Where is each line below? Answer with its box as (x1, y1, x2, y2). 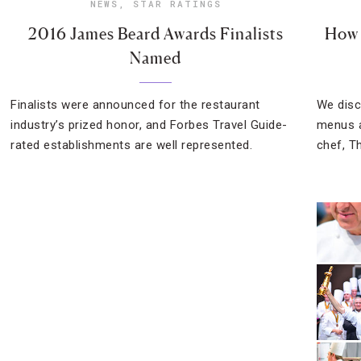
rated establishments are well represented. (10, 138, 253, 152)
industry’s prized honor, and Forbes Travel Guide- (10, 118, 288, 132)
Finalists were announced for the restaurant (10, 98, 260, 112)
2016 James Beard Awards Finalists (27, 24, 284, 44)
